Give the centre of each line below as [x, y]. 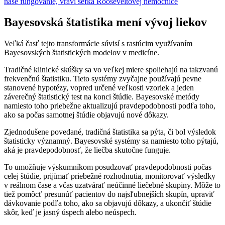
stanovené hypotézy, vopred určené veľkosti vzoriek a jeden [99, 88]
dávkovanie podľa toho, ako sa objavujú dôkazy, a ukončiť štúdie [108, 203]
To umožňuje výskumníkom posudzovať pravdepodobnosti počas [108, 167]
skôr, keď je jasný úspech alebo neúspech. [70, 212]
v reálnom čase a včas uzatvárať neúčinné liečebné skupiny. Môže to [112, 185]
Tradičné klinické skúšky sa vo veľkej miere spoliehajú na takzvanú [111, 70]
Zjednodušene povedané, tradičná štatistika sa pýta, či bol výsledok [110, 132]
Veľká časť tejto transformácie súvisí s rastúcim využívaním [98, 44]
